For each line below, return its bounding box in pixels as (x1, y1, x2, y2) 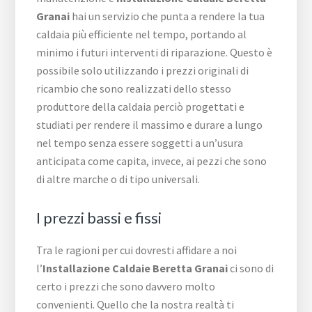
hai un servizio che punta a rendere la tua (70, 9, 265, 24)
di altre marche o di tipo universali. (36, 172, 201, 187)
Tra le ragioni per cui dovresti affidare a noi (36, 243, 237, 258)
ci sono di (228, 261, 274, 276)
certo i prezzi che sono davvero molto (36, 279, 216, 294)
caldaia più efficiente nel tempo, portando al (36, 27, 247, 42)
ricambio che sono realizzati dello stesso (36, 81, 232, 96)
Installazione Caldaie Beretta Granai (42, 261, 228, 276)
